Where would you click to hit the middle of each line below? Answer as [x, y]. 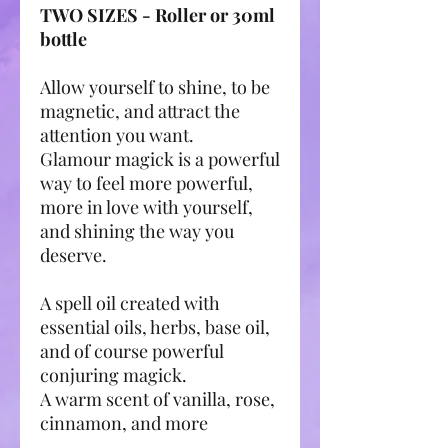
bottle [63, 39]
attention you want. [117, 135]
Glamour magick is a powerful [160, 159]
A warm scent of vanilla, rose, [157, 399]
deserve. [73, 255]
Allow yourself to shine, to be [155, 87]
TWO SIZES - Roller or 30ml [157, 15]
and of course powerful [132, 351]
